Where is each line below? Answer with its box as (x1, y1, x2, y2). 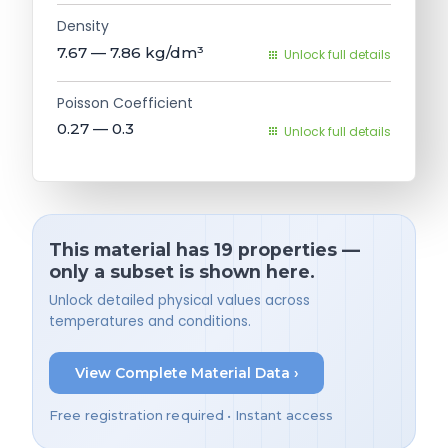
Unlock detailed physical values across (49, 290, 310, 310)
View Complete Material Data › (74, 363, 299, 382)
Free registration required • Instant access (49, 408, 334, 424)
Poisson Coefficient (57, 92, 193, 113)
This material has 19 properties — (49, 239, 360, 261)
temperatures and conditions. (49, 311, 251, 331)
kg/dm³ (145, 42, 204, 62)
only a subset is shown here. (49, 261, 315, 283)
